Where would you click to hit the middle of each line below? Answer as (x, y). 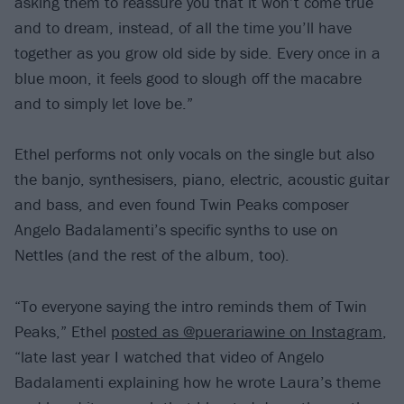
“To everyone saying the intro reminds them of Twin (191, 307)
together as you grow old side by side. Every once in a (197, 52)
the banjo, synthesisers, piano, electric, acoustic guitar (202, 179)
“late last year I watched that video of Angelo (169, 357)
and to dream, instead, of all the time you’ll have (183, 27)
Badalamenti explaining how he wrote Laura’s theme (197, 382)
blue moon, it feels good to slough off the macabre (188, 78)
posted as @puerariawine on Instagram (247, 332)
